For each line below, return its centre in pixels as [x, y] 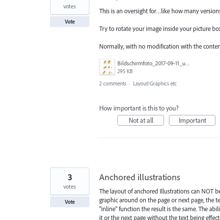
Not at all [141, 121]
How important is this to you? [139, 108]
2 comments [113, 84]
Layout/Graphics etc [155, 84]
